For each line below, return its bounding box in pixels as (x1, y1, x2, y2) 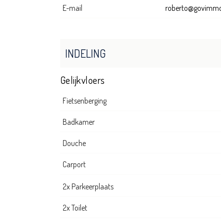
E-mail (63, 3, 82, 13)
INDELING (65, 46, 106, 61)
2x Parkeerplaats (63, 182, 113, 192)
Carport (63, 159, 86, 170)
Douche (63, 138, 86, 148)
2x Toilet (63, 203, 87, 213)
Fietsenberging (63, 96, 107, 106)
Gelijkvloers (60, 74, 105, 87)
